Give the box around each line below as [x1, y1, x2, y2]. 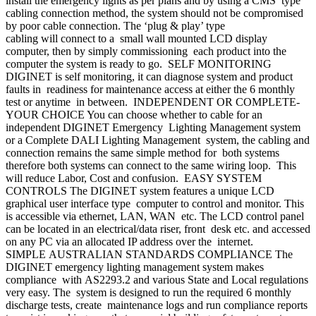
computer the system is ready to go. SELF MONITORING [6, 58, 272, 71]
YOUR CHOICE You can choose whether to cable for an [6, 109, 262, 121]
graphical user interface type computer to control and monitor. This [6, 197, 304, 210]
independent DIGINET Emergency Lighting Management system [6, 121, 300, 134]
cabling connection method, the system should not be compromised [6, 7, 306, 20]
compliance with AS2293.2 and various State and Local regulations [6, 274, 308, 286]
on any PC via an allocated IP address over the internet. [6, 236, 256, 248]
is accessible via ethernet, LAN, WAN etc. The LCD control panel [6, 210, 304, 223]
